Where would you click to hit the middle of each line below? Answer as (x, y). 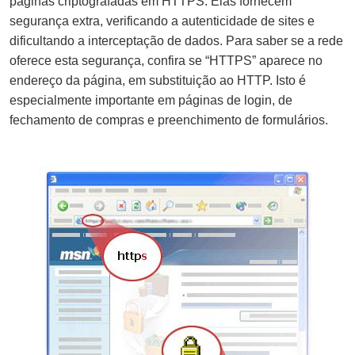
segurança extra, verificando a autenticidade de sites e (162, 21)
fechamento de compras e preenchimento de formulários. (169, 120)
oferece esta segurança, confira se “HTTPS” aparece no (166, 60)
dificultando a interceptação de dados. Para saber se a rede (176, 40)
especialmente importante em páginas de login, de (151, 100)
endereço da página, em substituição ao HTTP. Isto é (158, 80)
